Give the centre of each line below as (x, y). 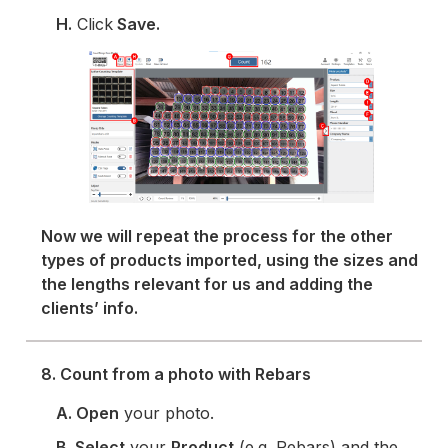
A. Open (88, 413)
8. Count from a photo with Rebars (176, 374)
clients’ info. (90, 308)
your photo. (167, 413)
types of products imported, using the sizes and (230, 260)
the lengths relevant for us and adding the (207, 284)
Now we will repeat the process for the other (217, 236)
